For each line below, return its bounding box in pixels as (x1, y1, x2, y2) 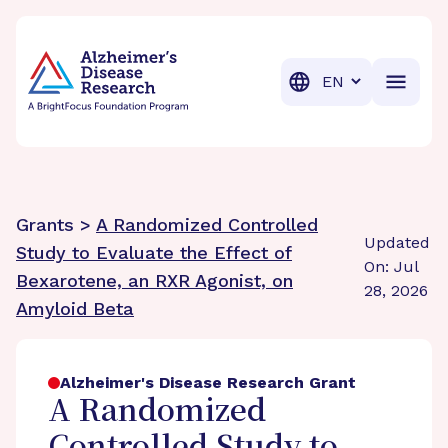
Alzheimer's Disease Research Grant (60, 373, 356, 392)
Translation (313, 70, 400, 90)
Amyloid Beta (16, 298, 134, 319)
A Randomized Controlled (96, 214, 318, 235)
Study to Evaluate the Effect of (16, 242, 292, 263)
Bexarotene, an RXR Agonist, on (16, 270, 293, 291)
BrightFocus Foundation (27, 29, 216, 48)
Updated (363, 233, 430, 252)
